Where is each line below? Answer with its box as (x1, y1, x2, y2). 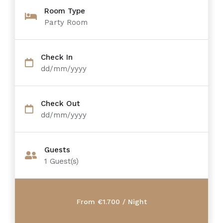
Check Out (41, 99, 80, 109)
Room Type (44, 6, 85, 16)
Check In (41, 53, 73, 62)
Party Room (44, 18, 88, 27)
